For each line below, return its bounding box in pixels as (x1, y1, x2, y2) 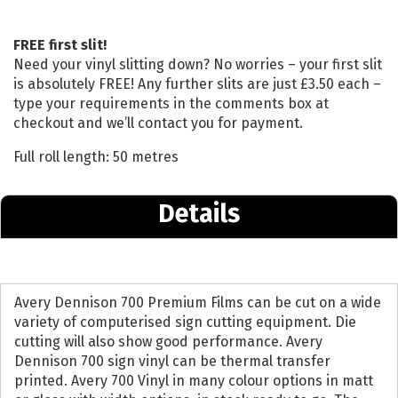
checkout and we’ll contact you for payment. (13, 115, 303, 132)
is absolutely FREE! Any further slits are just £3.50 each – (13, 76, 381, 93)
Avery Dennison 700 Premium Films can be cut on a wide (14, 294, 381, 312)
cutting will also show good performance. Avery (14, 333, 322, 351)
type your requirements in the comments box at (13, 95, 329, 113)
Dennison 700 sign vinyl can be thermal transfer (14, 353, 330, 370)
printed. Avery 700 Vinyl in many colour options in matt (14, 372, 373, 390)
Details (158, 198, 240, 230)
